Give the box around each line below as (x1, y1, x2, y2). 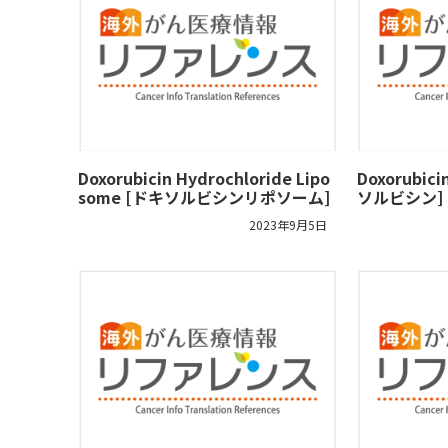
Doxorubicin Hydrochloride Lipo (78, 166, 330, 191)
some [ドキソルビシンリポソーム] (78, 185, 330, 210)
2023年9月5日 (249, 216, 328, 234)
